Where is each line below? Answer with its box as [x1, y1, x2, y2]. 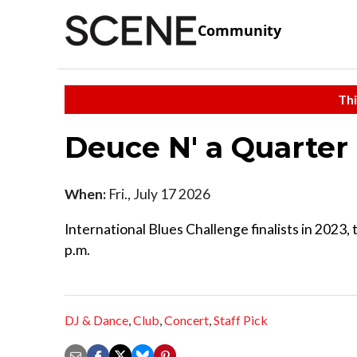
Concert [164, 312, 209, 328]
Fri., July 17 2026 [106, 185, 210, 202]
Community [198, 21, 281, 41]
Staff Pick [214, 312, 268, 328]
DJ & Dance [65, 312, 128, 328]
